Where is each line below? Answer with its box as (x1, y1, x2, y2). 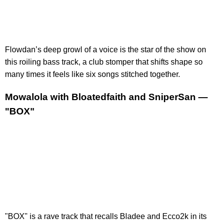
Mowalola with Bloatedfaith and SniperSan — (5, 91, 208, 102)
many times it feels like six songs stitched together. (5, 70, 180, 78)
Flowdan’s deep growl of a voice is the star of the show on (5, 45, 206, 54)
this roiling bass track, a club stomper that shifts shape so (5, 57, 203, 66)
